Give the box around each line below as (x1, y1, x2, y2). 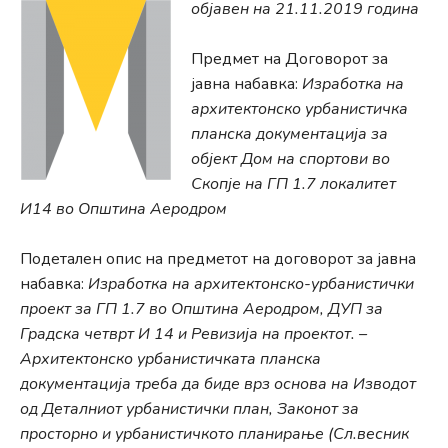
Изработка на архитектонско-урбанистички (88, 273, 414, 295)
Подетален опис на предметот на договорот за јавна (20, 248, 416, 270)
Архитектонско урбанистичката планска (20, 348, 321, 370)
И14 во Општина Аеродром (20, 198, 227, 220)
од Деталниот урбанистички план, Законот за (20, 398, 359, 420)
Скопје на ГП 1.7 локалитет (191, 173, 396, 195)
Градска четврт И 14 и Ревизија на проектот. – (20, 323, 367, 345)
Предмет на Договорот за (191, 48, 388, 70)
